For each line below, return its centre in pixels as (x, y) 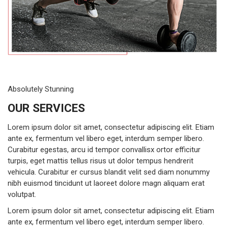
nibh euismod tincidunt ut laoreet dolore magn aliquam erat (106, 183)
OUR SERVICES (46, 108)
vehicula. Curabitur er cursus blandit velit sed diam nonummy (109, 172)
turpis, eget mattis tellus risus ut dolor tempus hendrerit (101, 161)
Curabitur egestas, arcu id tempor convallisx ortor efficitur (104, 150)
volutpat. (22, 195)
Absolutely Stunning (41, 89)
